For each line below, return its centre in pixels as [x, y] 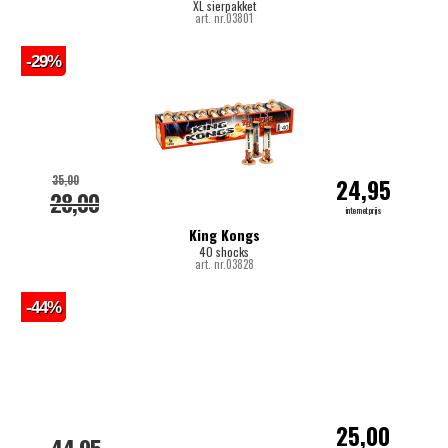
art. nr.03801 [224, 17]
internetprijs [363, 209]
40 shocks [224, 251]
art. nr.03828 [224, 263]
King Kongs [224, 234]
